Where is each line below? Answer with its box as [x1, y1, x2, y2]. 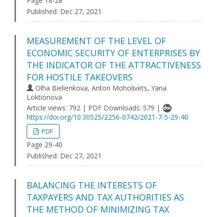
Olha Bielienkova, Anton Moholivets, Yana [33, 83, 167, 93]
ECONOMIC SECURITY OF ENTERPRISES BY [27, 47, 200, 59]
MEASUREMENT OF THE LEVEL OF [27, 35, 166, 46]
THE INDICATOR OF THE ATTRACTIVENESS [27, 59, 201, 71]
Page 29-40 [27, 140, 62, 149]
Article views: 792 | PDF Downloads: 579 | [27, 103, 162, 112]
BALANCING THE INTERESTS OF [27, 179, 157, 191]
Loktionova [27, 93, 62, 102]
